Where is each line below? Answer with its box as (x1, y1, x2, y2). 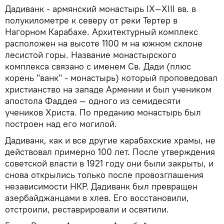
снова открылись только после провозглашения (5, 169, 203, 180)
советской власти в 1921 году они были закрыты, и (5, 157, 213, 169)
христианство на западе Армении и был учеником (5, 83, 211, 95)
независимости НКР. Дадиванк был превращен (5, 180, 197, 192)
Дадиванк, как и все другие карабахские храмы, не (5, 134, 215, 146)
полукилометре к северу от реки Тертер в (5, 14, 177, 26)
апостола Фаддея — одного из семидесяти (5, 95, 180, 106)
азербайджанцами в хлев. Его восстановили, (5, 192, 189, 203)
